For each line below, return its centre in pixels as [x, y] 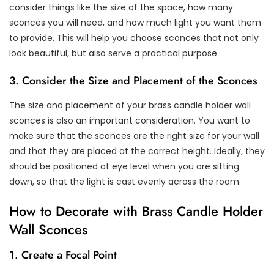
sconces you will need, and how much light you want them [135, 23]
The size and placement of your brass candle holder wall [130, 106]
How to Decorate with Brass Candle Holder [136, 211]
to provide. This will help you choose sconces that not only [134, 38]
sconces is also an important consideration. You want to [130, 121]
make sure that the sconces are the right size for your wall [134, 136]
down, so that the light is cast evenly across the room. [125, 182]
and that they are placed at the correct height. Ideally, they [137, 151]
